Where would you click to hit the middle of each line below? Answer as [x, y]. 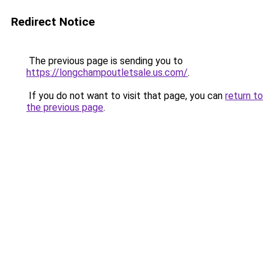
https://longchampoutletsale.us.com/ [107, 72]
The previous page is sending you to [105, 61]
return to [244, 96]
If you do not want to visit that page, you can [126, 96]
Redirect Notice [53, 22]
